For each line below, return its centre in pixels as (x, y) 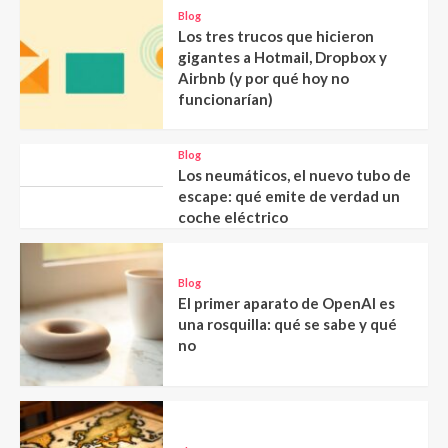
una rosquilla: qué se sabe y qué (287, 324)
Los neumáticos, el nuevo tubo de (294, 175)
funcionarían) (225, 99)
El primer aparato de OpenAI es (286, 303)
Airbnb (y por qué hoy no (263, 78)
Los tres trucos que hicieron (275, 36)
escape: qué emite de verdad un (288, 196)
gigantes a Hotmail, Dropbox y (282, 57)
